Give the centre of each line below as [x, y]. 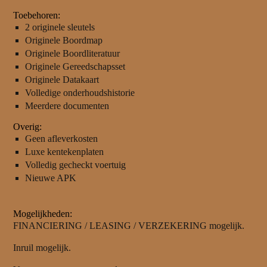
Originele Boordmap [63, 41]
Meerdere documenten [67, 106]
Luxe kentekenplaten [64, 152]
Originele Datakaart [62, 80]
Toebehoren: [36, 15]
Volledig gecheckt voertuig [75, 165]
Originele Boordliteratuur [72, 54]
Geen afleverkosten [61, 139]
